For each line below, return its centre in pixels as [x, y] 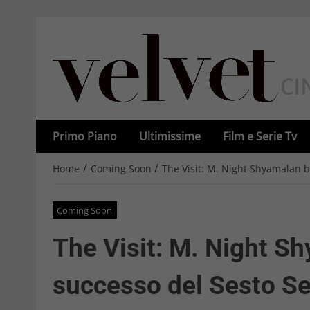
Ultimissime [170, 136]
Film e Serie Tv [260, 136]
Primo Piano [85, 136]
